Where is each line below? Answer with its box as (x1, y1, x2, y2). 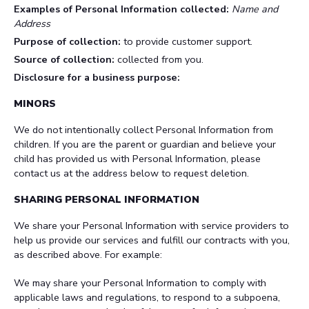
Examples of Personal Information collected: (14, 2, 229, 16)
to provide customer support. (121, 34, 252, 48)
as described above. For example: (14, 248, 162, 261)
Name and (232, 2, 278, 16)
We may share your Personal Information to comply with (14, 276, 266, 290)
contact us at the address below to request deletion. (14, 166, 249, 180)
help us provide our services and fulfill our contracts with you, (14, 233, 290, 247)
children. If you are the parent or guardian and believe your (14, 137, 276, 151)
